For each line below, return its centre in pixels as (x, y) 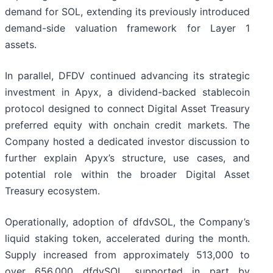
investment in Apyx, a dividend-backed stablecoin (127, 92)
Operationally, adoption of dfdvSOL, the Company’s (127, 222)
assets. (21, 45)
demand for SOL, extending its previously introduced (127, 12)
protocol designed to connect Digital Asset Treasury (127, 109)
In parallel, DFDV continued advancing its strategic (127, 76)
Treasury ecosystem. (52, 191)
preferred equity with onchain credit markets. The (127, 125)
